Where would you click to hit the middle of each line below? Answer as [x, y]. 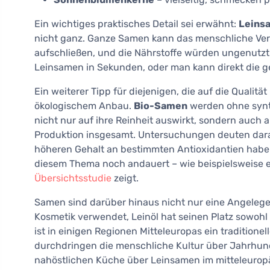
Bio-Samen [161, 106]
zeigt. [125, 178]
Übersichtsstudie [73, 178]
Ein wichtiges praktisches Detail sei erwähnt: [137, 24]
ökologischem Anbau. [84, 106]
